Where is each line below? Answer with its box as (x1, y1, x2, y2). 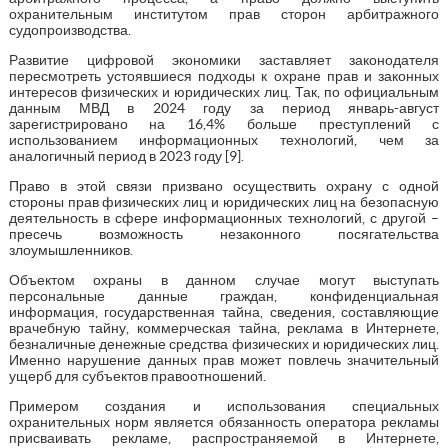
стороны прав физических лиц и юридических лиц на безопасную (8, 193, 440, 210)
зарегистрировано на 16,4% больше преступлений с (8, 115, 440, 132)
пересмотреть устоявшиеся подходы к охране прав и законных (8, 67, 440, 84)
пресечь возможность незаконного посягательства (8, 225, 440, 242)
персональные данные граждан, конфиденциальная (8, 287, 440, 304)
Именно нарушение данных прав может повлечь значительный (8, 351, 440, 368)
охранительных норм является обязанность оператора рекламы (8, 413, 440, 430)
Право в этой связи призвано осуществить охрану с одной (8, 177, 440, 194)
